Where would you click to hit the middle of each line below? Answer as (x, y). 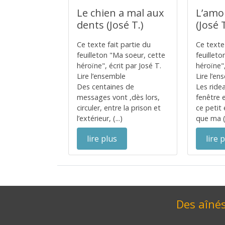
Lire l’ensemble (101, 76)
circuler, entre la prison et (119, 108)
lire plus (102, 139)
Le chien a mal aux (120, 13)
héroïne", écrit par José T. (119, 66)
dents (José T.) (110, 25)
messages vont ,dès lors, (118, 97)
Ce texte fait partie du (114, 44)
